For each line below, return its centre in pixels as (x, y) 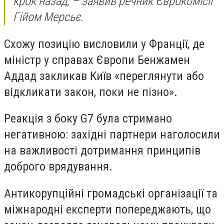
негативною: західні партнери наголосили (112, 135)
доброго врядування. (58, 167)
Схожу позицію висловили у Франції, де (104, 44)
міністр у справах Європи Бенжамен (97, 60)
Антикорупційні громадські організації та (111, 193)
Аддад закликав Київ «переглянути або (104, 76)
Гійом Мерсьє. (48, 17)
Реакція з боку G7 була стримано (88, 119)
